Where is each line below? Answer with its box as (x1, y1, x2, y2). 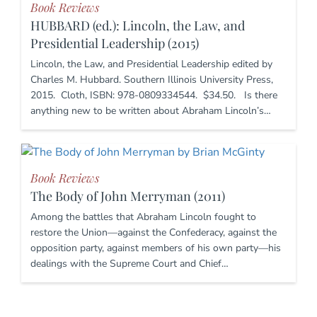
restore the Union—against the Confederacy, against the (30, 226, 277, 240)
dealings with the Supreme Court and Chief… (30, 257, 229, 271)
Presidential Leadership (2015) (30, 35, 199, 52)
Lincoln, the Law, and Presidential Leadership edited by (30, 57, 272, 71)
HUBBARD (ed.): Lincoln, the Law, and (30, 17, 245, 35)
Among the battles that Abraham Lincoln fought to (30, 210, 256, 224)
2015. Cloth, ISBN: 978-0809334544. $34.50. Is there (30, 88, 277, 103)
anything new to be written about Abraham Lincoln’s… (30, 104, 271, 118)
